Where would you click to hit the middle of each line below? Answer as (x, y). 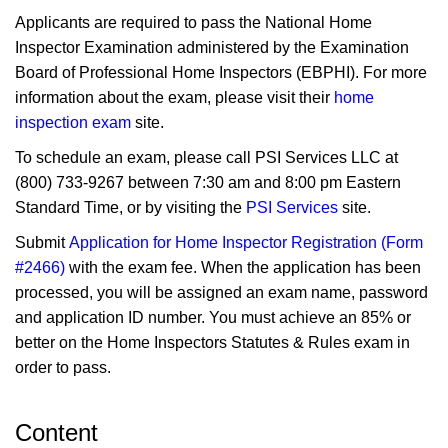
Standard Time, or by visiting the (130, 207)
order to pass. (67, 367)
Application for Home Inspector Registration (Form (246, 242)
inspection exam (73, 122)
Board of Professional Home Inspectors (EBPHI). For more (221, 72)
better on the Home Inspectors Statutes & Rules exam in (212, 342)
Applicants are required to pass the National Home (193, 22)
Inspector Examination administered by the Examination (212, 47)
